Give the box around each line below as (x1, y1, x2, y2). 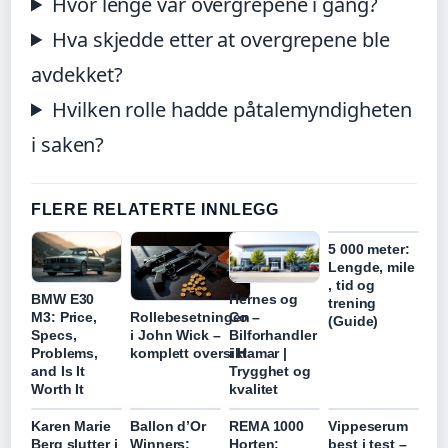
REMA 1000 (229, 418, 305, 435)
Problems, (31, 345, 99, 362)
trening (328, 294, 377, 311)
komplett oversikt (130, 344, 248, 361)
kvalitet (229, 381, 279, 398)
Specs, (31, 327, 77, 344)
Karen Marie (31, 418, 111, 435)
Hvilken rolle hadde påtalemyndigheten (52, 95, 412, 123)
